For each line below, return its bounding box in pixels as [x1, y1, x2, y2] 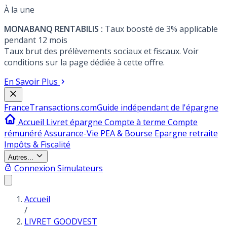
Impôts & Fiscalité [4, 139, 70, 150]
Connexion [14, 163, 55, 174]
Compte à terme [104, 117, 168, 128]
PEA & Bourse [100, 128, 155, 139]
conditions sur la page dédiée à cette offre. [4, 57, 165, 68]
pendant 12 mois [4, 34, 67, 46]
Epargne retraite [155, 128, 218, 139]
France [4, 102, 29, 113]
